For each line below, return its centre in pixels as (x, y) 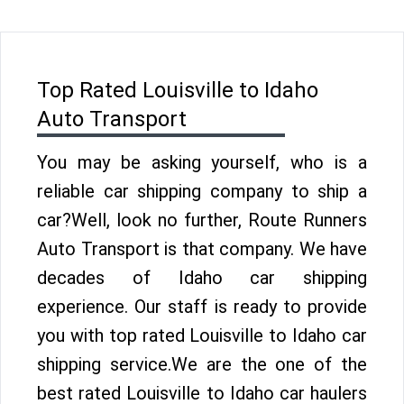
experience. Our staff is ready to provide (202, 307)
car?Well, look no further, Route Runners (202, 220)
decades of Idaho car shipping (202, 278)
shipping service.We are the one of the (202, 364)
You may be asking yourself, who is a (202, 162)
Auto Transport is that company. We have (202, 249)
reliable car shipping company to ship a (202, 191)
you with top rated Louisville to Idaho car (202, 335)
